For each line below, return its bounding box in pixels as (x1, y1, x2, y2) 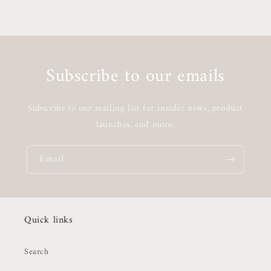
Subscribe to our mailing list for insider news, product (27, 100, 243, 117)
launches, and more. (96, 116, 175, 133)
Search (24, 244, 49, 260)
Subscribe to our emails (46, 60, 225, 93)
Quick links (24, 212, 73, 229)
